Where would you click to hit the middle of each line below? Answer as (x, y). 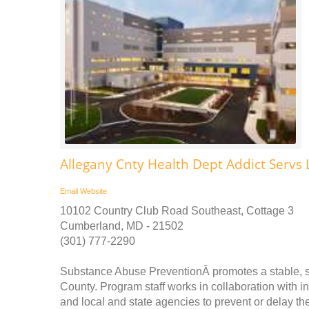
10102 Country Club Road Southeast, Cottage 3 (177, 210)
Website (93, 191)
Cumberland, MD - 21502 (122, 226)
